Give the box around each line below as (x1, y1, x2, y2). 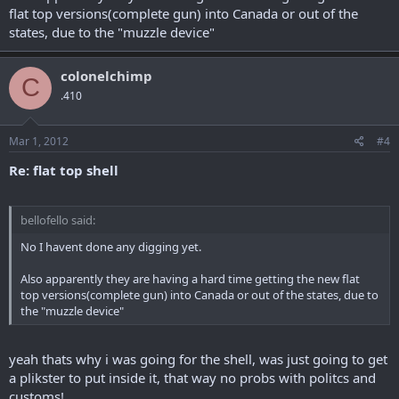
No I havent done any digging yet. (20, 238, 201, 255)
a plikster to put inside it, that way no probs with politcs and (9, 369, 376, 387)
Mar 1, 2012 (9, 134, 69, 149)
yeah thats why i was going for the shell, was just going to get (9, 350, 387, 368)
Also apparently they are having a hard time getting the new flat (20, 270, 360, 287)
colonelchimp (61, 66, 152, 85)
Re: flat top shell (9, 161, 118, 179)
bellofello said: (20, 211, 95, 228)
